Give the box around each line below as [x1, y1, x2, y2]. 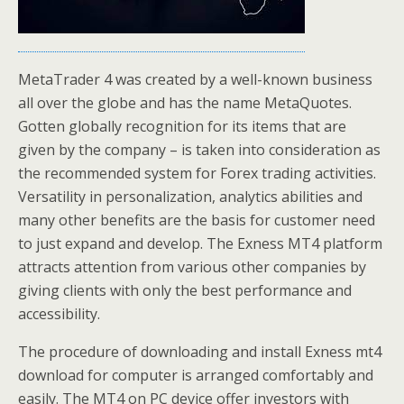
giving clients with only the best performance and [18, 280, 352, 300]
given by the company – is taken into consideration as [18, 140, 381, 160]
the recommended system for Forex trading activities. [18, 163, 376, 183]
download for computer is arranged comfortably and [18, 365, 373, 385]
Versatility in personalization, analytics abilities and [18, 187, 363, 207]
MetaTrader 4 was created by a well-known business [18, 69, 372, 89]
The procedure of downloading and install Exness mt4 [18, 342, 381, 362]
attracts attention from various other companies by [18, 257, 366, 277]
